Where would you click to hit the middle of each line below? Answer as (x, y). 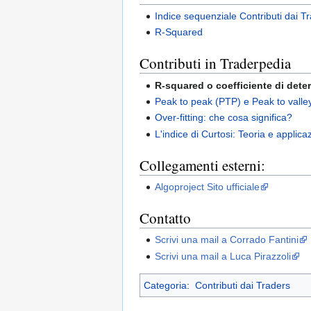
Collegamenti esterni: (202, 165)
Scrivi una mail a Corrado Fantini (227, 240)
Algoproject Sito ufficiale (208, 186)
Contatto (165, 218)
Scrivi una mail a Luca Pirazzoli (223, 256)
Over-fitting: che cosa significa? (224, 118)
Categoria (165, 285)
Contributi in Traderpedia (215, 64)
